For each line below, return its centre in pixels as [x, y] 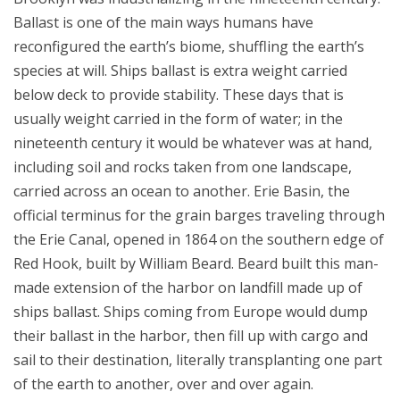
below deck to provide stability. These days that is [179, 94]
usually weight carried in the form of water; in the [178, 118]
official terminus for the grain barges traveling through [199, 215]
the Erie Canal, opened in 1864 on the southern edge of [199, 239]
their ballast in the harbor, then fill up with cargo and [191, 335]
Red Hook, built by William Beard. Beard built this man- [196, 263]
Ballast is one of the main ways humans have [163, 22]
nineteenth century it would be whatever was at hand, [193, 142]
